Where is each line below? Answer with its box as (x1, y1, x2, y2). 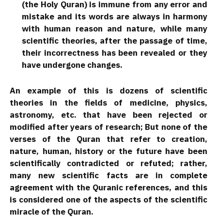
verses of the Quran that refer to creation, (10, 133, 207, 144)
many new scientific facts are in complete (10, 170, 207, 181)
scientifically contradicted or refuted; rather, (10, 157, 207, 169)
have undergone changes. (22, 60, 123, 71)
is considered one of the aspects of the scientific (10, 194, 207, 205)
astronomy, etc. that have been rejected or (10, 109, 207, 120)
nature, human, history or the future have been (10, 145, 207, 156)
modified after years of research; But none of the (10, 121, 207, 132)
